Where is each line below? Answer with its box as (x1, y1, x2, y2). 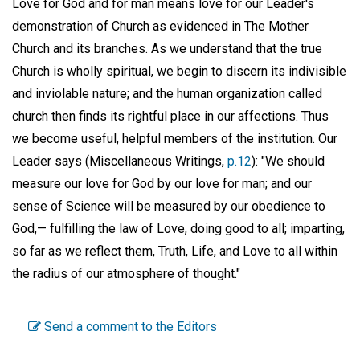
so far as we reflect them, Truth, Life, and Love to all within (12, 243, 337, 260)
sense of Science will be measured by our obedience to (12, 198, 325, 215)
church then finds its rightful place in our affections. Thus (12, 108, 329, 125)
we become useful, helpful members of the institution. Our (12, 131, 337, 147)
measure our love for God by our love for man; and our (12, 176, 312, 192)
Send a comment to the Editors (41, 319, 217, 335)
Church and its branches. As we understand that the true (12, 41, 322, 57)
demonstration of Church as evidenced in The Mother (12, 18, 309, 35)
